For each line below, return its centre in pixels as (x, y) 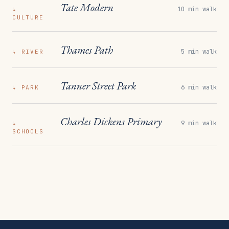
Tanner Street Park (98, 85)
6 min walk (199, 87)
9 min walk (199, 123)
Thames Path (87, 50)
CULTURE (28, 18)
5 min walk (199, 51)
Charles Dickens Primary (111, 122)
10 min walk (197, 9)
